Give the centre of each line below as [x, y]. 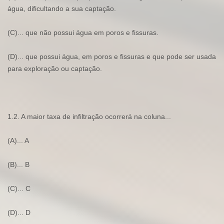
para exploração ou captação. [55, 69]
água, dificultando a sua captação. [62, 9]
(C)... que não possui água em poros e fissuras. [83, 33]
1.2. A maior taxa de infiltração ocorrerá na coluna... [89, 117]
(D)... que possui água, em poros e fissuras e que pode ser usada [112, 57]
